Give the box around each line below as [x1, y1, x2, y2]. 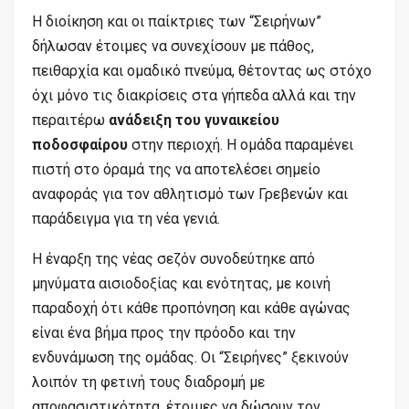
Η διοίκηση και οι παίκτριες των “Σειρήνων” [32, 12, 321, 30]
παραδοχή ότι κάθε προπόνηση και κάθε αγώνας [32, 299, 351, 317]
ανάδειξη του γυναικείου [109, 110, 279, 129]
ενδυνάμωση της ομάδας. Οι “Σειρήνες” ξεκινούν [32, 348, 349, 366]
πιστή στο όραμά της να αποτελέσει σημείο [32, 160, 320, 178]
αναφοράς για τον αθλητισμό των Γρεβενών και [32, 184, 348, 203]
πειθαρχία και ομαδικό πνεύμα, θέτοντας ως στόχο [32, 61, 372, 79]
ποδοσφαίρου [32, 135, 128, 153]
